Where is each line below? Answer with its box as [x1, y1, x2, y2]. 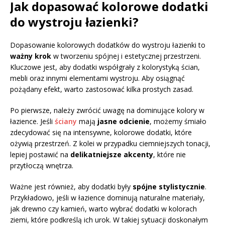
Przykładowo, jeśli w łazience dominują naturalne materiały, [10, 192, 205, 202]
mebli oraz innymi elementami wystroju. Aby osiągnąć [10, 73, 185, 83]
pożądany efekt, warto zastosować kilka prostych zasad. [10, 84, 193, 94]
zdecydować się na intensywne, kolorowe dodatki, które [10, 127, 192, 137]
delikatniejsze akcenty [70, 149, 153, 159]
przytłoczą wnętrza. [10, 160, 73, 170]
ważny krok [10, 51, 51, 61]
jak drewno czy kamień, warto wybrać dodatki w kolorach [10, 203, 197, 213]
